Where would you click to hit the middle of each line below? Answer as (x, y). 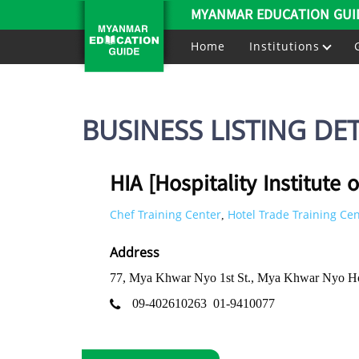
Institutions (286, 46)
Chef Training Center (165, 214)
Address (135, 252)
